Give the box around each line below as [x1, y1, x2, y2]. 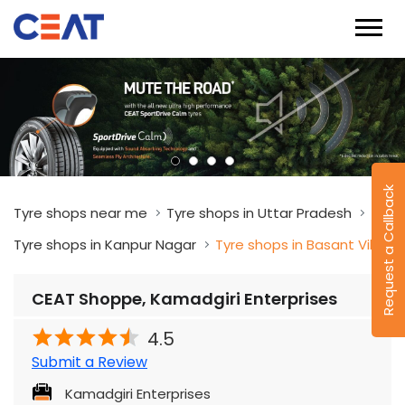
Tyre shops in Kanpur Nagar [14, 235, 196, 255]
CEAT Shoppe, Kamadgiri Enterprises [32, 287, 337, 311]
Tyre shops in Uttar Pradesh [166, 203, 352, 223]
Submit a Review [32, 352, 147, 373]
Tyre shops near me [14, 203, 147, 223]
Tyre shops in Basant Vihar [215, 235, 391, 255]
